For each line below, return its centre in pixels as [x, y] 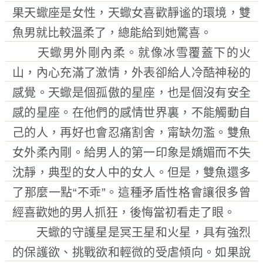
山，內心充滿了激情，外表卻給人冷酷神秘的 [131, 73]
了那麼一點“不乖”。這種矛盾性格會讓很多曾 [131, 193]
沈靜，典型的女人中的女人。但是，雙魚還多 [131, 173]
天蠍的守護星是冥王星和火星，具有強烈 [131, 232]
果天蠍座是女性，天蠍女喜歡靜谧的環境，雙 [131, 13]
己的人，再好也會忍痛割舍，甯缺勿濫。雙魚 [131, 133]
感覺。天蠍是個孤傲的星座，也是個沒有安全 [131, 93]
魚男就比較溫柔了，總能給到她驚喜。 [112, 33]
